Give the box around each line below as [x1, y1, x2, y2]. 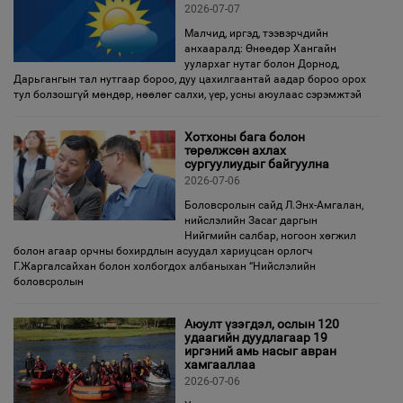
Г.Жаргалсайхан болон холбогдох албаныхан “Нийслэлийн [13, 260, 316, 273]
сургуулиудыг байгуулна [184, 157, 329, 171]
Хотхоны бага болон [184, 130, 305, 144]
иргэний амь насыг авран [184, 344, 336, 358]
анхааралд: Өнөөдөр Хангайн [184, 42, 336, 55]
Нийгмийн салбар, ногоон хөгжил [184, 229, 356, 242]
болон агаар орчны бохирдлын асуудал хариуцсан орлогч [13, 245, 313, 257]
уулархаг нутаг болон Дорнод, [184, 58, 339, 70]
